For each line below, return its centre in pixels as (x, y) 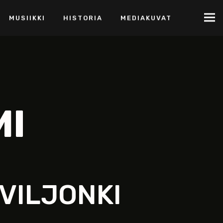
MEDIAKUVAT (146, 18)
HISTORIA (83, 18)
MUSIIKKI (27, 18)
